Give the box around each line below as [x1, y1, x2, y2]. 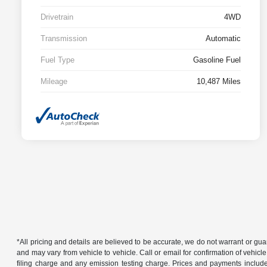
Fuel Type [41, 55, 74, 65]
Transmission [41, 34, 87, 44]
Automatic [206, 34, 241, 44]
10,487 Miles [197, 77, 241, 86]
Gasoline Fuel [193, 55, 241, 65]
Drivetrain [41, 13, 73, 22]
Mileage [41, 77, 67, 86]
